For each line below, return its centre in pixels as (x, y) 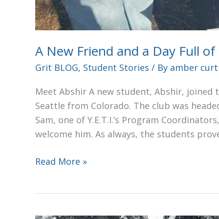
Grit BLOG (57, 68)
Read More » (61, 162)
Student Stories (116, 68)
